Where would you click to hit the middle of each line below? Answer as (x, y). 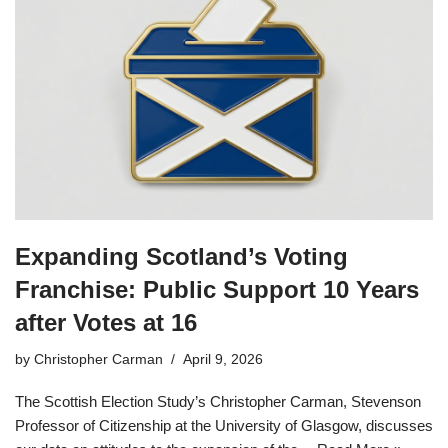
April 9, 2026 (223, 359)
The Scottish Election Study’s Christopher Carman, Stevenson (218, 401)
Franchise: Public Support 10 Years (217, 289)
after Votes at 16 (106, 322)
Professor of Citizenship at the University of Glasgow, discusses (224, 425)
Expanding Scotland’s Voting (181, 256)
